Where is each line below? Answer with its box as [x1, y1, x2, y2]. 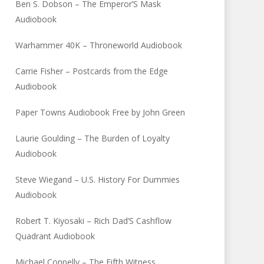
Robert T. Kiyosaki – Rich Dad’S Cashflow [15, 215, 172, 226]
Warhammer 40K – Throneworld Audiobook [15, 39, 183, 51]
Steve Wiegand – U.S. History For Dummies [15, 174, 180, 185]
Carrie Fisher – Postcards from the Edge [15, 65, 169, 77]
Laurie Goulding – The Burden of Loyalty [15, 133, 170, 144]
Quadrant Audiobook [15, 230, 95, 242]
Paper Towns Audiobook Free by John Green [15, 107, 186, 118]
